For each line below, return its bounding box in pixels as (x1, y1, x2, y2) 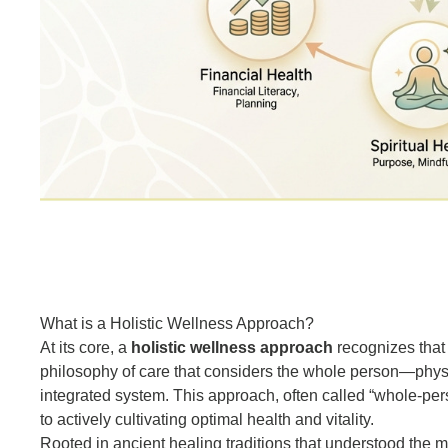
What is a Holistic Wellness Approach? (39, 314, 314, 332)
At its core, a (39, 338, 131, 356)
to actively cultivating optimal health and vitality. (39, 410, 374, 428)
